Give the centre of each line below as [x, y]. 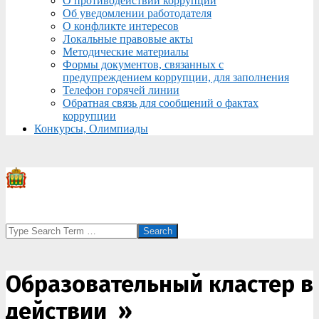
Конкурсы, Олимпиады [91, 129]
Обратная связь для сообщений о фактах [161, 103]
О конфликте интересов [121, 26]
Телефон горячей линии [121, 90]
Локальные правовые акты [128, 39]
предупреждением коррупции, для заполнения [176, 77]
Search [20, 229]
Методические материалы [126, 52]
